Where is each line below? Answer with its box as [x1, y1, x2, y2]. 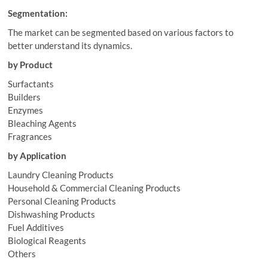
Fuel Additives [8, 222, 65, 233]
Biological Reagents [8, 235, 87, 246]
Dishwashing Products [8, 209, 96, 220]
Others [8, 248, 36, 259]
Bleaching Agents [8, 118, 77, 129]
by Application [8, 150, 67, 161]
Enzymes [8, 105, 44, 115]
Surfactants [8, 78, 54, 89]
